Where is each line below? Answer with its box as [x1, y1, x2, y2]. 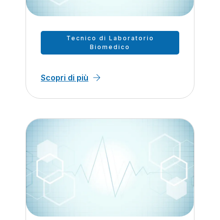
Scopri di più [41, 72, 88, 82]
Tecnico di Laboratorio [66, 34, 154, 42]
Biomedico [90, 43, 130, 51]
